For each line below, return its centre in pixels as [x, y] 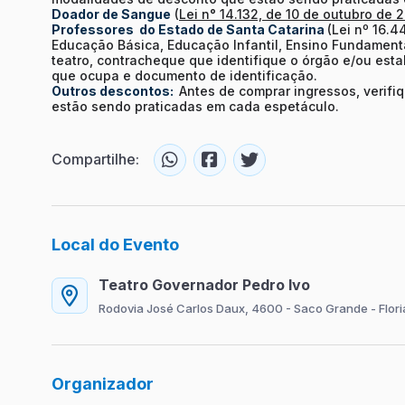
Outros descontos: [115, 90]
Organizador [103, 383]
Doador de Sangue [111, 14]
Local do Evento [115, 244]
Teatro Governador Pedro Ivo [204, 284]
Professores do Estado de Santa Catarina [189, 29]
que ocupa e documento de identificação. [186, 75]
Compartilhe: [95, 160]
